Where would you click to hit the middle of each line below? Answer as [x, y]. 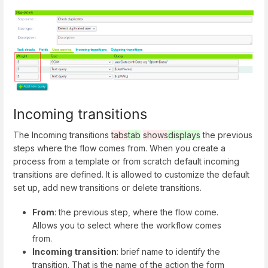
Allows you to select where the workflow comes [127, 226]
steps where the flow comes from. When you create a [119, 148]
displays [184, 135]
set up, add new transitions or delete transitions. [107, 188]
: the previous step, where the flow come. [136, 212]
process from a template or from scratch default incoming [126, 162]
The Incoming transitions [62, 135]
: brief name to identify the [168, 252]
